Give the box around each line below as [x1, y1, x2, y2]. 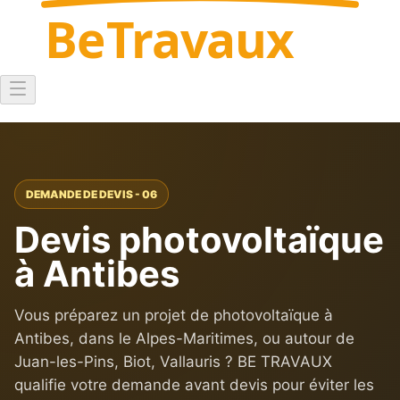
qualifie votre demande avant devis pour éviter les [14, 375, 374, 394]
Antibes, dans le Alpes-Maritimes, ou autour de [14, 329, 354, 347]
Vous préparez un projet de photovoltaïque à [14, 305, 333, 324]
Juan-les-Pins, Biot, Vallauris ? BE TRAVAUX [14, 352, 332, 371]
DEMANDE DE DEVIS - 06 [26, 187, 157, 201]
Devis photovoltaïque [14, 217, 384, 262]
